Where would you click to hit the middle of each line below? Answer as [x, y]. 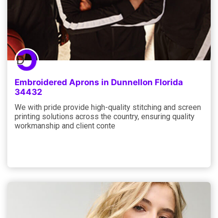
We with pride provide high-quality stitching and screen [108, 107]
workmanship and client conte [65, 126]
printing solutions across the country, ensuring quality [105, 116]
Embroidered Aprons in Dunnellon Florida [99, 82]
